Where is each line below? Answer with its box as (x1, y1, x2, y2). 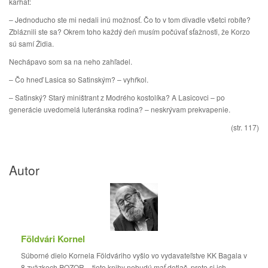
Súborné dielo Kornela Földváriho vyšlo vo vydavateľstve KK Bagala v (21, 250, 247, 260)
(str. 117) (231, 122, 259, 132)
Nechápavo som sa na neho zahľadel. (9, 56, 132, 66)
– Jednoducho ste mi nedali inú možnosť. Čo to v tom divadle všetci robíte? (9, 14, 251, 25)
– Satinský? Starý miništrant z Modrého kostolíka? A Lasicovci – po (9, 92, 225, 102)
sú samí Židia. (9, 38, 54, 48)
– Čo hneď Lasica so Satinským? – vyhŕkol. (9, 74, 148, 84)
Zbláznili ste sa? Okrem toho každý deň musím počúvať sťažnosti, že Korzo (9, 26, 250, 36)
